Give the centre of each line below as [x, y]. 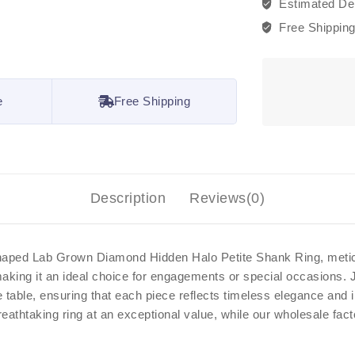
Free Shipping [152, 101]
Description [128, 198]
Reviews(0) [227, 198]
